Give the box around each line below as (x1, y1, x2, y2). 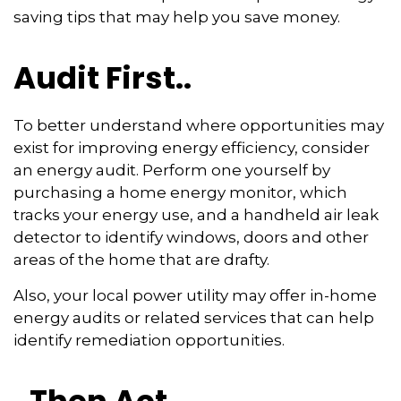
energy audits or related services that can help (13, 309, 374, 327)
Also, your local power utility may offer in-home (13, 286, 377, 304)
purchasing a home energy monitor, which (13, 183, 347, 201)
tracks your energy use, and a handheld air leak (13, 206, 379, 224)
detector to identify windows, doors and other (13, 228, 369, 246)
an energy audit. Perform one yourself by (13, 161, 330, 179)
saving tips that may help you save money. (13, 8, 340, 26)
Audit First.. (13, 56, 192, 99)
